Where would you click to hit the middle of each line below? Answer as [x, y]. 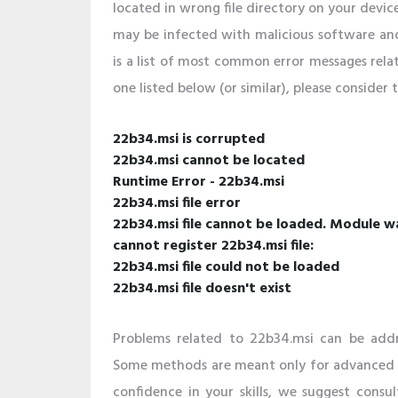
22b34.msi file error [177, 203]
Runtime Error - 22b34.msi [199, 182]
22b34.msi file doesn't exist [202, 289]
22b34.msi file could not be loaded [226, 267]
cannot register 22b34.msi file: [213, 246]
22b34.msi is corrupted [189, 139]
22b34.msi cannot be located [209, 161]
